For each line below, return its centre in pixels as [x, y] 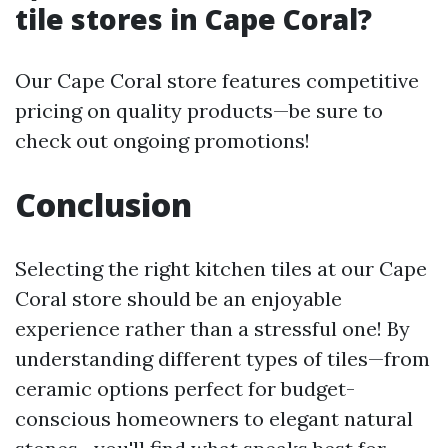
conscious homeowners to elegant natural [214, 418]
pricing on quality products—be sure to [199, 110]
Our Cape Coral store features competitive [217, 80]
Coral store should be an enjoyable [178, 298]
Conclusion [103, 204]
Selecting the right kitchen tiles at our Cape [221, 268]
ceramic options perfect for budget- [185, 388]
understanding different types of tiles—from [222, 358]
